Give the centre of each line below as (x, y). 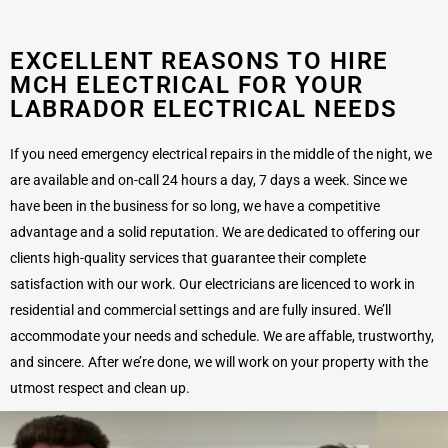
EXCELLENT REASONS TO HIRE (199, 60)
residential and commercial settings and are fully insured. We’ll (200, 309)
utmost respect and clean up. (100, 387)
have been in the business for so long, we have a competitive (195, 205)
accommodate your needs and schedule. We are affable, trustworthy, (222, 335)
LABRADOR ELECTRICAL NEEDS (204, 108)
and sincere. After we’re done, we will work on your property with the (219, 361)
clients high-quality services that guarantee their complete (188, 257)
